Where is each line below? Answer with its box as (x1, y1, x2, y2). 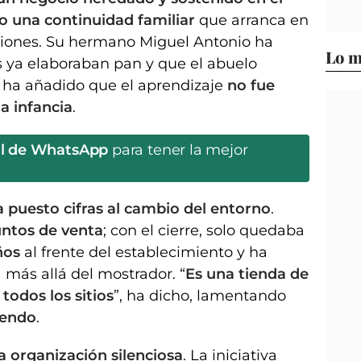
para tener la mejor (108, 140, 248, 159)
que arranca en (195, 10, 309, 29)
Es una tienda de (185, 264, 309, 283)
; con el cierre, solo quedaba (103, 221, 305, 239)
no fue (227, 76, 275, 94)
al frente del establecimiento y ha (20, 243, 268, 261)
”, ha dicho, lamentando (114, 286, 286, 305)
